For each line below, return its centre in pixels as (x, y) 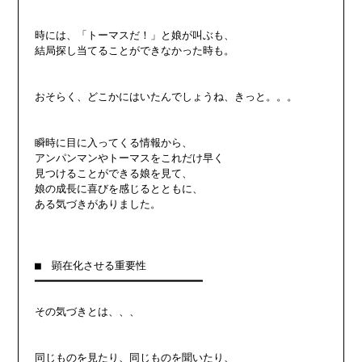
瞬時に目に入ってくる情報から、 (114, 142)
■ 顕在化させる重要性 (91, 265)
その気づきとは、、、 (88, 311)
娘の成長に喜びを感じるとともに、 (119, 188)
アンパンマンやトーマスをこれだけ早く (130, 158)
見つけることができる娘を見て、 (114, 173)
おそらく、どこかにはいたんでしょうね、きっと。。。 (166, 96)
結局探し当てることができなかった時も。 (135, 50)
